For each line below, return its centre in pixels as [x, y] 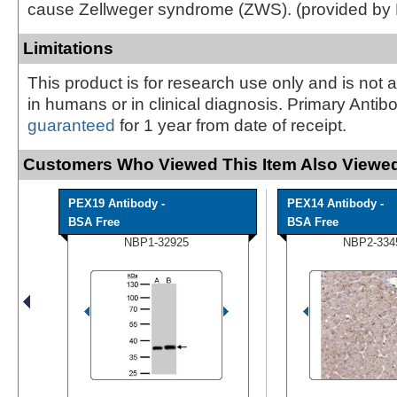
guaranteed [71, 125]
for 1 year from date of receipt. [231, 125]
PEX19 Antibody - [117, 203]
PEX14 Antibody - [335, 203]
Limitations [68, 48]
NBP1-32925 [156, 242]
